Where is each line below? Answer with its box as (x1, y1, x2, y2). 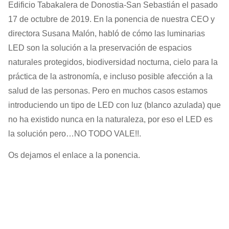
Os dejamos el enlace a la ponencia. (8, 151, 140, 160)
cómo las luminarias (132, 29, 205, 38)
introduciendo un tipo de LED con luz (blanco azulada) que (8, 101, 221, 109)
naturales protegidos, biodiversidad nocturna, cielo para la (8, 58, 218, 66)
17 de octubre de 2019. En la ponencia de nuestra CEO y (8, 15, 215, 24)
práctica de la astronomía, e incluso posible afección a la (8, 72, 213, 81)
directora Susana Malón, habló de (8, 29, 132, 38)
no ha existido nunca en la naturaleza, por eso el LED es (8, 115, 213, 124)
